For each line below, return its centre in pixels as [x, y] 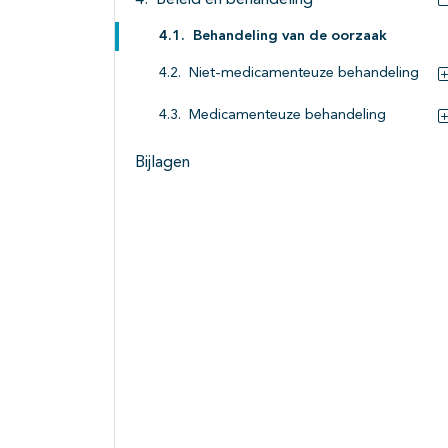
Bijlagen [162, 163]
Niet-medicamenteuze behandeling [304, 74]
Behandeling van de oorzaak [290, 37]
